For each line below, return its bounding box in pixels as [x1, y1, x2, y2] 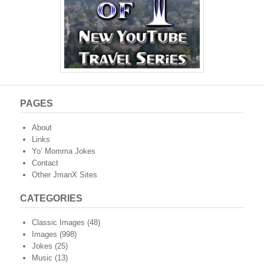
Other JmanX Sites [32, 170, 97, 180]
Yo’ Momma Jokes [32, 147, 95, 156]
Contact [32, 159, 58, 168]
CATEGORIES [20, 193, 82, 204]
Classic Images [32, 218, 85, 227]
